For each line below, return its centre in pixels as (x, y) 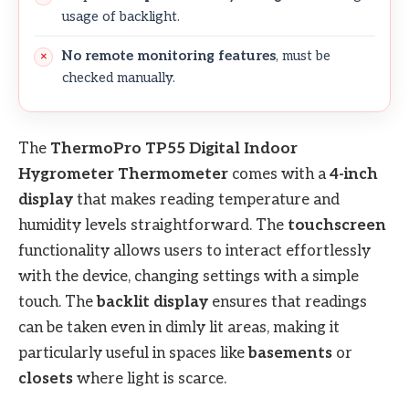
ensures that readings (288, 303)
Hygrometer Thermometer (123, 175)
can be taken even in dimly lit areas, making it (179, 328)
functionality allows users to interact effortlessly (194, 252)
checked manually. (119, 78)
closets (46, 379)
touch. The (58, 303)
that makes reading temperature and (206, 200)
